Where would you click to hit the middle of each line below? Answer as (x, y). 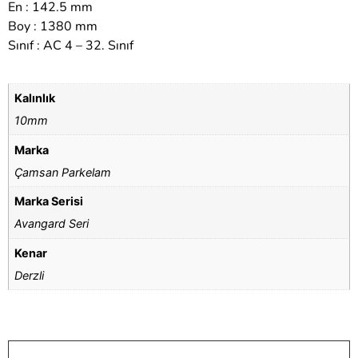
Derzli (30, 275)
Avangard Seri (52, 224)
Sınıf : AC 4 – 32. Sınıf (71, 46)
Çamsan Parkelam (63, 172)
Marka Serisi (49, 201)
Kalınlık (35, 98)
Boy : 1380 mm (53, 27)
